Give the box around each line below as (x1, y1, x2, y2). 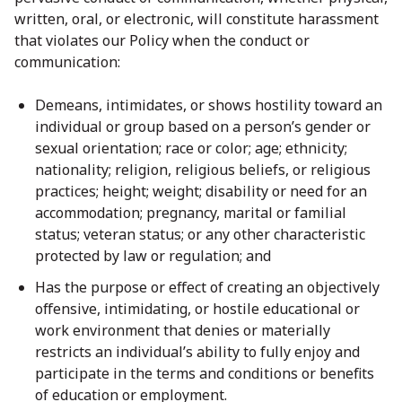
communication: (14, 52, 120, 73)
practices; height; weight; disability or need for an (35, 180, 367, 201)
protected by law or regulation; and (35, 245, 271, 266)
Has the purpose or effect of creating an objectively (35, 276, 380, 297)
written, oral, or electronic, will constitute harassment (14, 9, 379, 30)
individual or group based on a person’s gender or (35, 116, 371, 136)
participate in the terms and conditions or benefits (35, 363, 374, 383)
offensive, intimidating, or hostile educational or (35, 298, 360, 319)
